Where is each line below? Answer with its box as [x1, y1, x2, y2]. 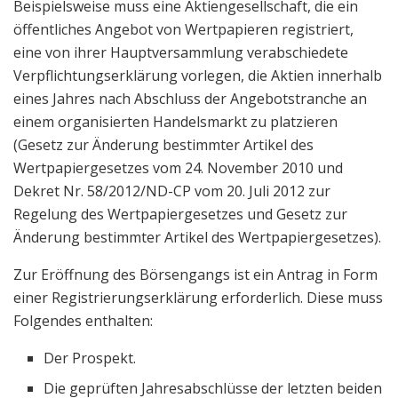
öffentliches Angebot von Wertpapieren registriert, [13, 19, 354, 39]
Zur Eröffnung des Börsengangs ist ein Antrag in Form [13, 264, 378, 284]
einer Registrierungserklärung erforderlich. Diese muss [13, 287, 383, 307]
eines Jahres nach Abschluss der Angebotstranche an [13, 88, 367, 108]
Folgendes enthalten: [13, 310, 153, 330]
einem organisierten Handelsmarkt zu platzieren [13, 111, 338, 131]
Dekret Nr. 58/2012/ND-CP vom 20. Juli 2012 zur [13, 180, 330, 201]
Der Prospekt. [44, 347, 137, 368]
